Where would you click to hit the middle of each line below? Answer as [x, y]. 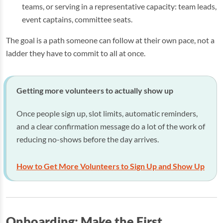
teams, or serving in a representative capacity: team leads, [119, 6]
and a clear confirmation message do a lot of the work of [111, 126]
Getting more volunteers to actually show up [95, 90]
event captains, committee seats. [77, 19]
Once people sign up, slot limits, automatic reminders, [107, 113]
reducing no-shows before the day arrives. [88, 139]
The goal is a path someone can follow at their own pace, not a [110, 40]
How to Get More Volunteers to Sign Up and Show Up [111, 166]
